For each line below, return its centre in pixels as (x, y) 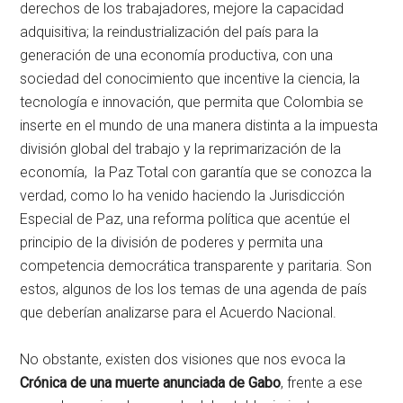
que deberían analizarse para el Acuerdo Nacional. (179, 313)
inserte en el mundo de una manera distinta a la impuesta (199, 126)
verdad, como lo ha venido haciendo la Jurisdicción (183, 196)
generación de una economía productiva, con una (177, 56)
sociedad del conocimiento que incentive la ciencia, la (190, 79)
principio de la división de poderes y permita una (172, 243)
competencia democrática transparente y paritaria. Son (196, 266)
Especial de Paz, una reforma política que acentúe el (185, 219)
